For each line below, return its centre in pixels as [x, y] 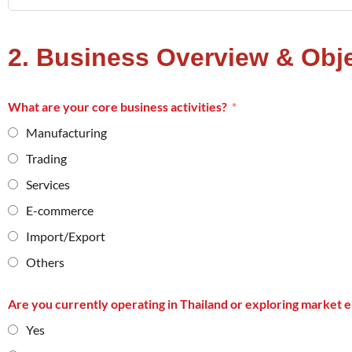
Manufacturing [66, 132]
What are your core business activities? [117, 106]
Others [45, 262]
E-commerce [60, 210]
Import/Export [66, 236]
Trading [46, 158]
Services [48, 184]
